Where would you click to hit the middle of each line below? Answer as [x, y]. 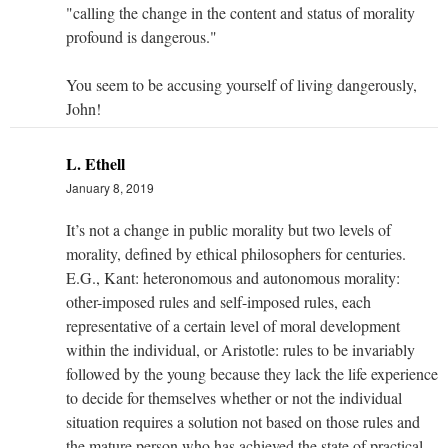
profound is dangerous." [141, 36]
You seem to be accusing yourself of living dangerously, [241, 84]
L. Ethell [95, 163]
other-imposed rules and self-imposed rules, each [218, 301]
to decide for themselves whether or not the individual [234, 397]
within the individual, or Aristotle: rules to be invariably [240, 349]
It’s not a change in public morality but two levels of [228, 229]
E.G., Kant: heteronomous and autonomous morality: [233, 277]
